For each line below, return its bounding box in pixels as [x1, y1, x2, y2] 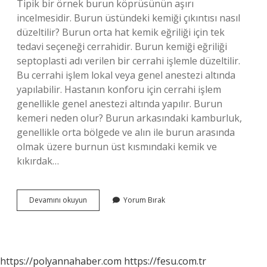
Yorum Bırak [123, 195, 165, 205]
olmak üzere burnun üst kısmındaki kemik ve [17, 140, 217, 153]
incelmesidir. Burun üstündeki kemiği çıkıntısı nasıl [17, 11, 240, 24]
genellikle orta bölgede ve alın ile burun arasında [17, 126, 235, 139]
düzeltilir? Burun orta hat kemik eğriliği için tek [17, 26, 225, 39]
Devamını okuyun [29, 195, 87, 205]
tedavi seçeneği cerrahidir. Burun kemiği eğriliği [17, 40, 227, 53]
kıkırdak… [17, 154, 59, 167]
